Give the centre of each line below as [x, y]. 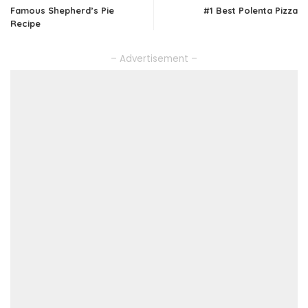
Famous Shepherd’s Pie [62, 10]
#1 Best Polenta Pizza [251, 10]
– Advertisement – [154, 58]
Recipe [25, 23]
